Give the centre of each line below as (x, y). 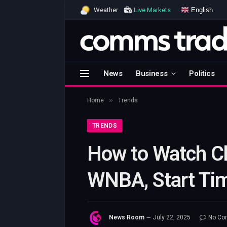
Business (152, 73)
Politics (202, 73)
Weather (109, 10)
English (201, 10)
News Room (127, 218)
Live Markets (152, 10)
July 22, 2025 (172, 218)
